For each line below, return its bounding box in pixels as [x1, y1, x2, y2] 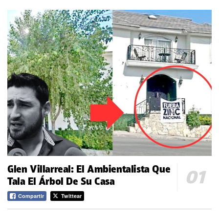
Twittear [61, 192, 82, 199]
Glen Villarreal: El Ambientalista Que [7, 163, 171, 175]
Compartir [18, 192, 44, 199]
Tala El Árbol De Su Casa [7, 175, 115, 187]
